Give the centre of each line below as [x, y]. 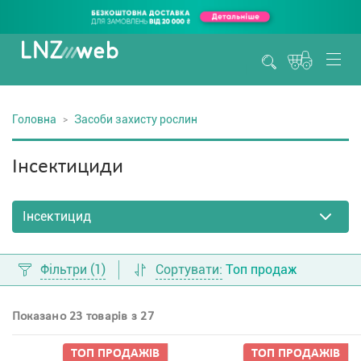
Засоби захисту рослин [136, 119]
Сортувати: [189, 270]
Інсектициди [68, 167]
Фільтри [65, 270]
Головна [34, 119]
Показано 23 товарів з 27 [83, 317]
